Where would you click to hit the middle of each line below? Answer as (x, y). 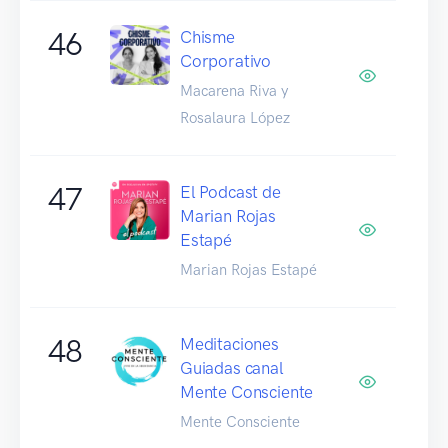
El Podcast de (230, 191)
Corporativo (226, 60)
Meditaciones (229, 343)
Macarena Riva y (234, 90)
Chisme (207, 36)
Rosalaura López (235, 117)
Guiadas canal (232, 367)
